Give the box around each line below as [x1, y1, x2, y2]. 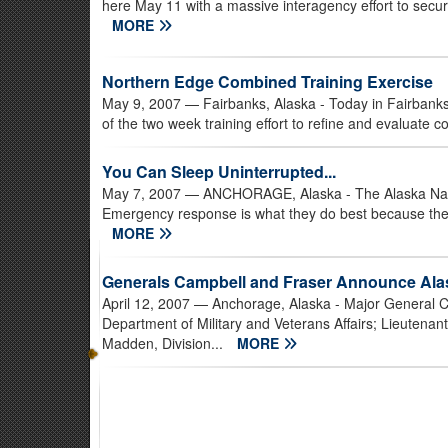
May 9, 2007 [102, 93, 181, 113]
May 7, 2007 [102, 183, 181, 203]
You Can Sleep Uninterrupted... [102, 160, 336, 183]
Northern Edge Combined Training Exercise [102, 70, 433, 93]
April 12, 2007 [102, 293, 190, 313]
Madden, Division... [102, 333, 227, 353]
